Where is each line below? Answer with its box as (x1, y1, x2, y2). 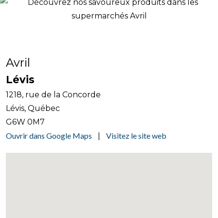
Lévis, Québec (6, 104, 60, 113)
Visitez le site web (106, 131, 166, 140)
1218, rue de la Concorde (6, 90, 101, 99)
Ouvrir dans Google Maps (6, 131, 92, 140)
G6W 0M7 (6, 117, 45, 127)
